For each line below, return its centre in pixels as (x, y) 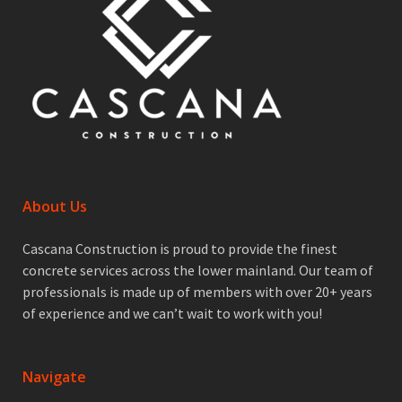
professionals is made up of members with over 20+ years (197, 292)
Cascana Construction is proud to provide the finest (180, 249)
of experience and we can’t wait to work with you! (172, 313)
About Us (55, 206)
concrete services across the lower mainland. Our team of (198, 270)
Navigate (54, 377)
